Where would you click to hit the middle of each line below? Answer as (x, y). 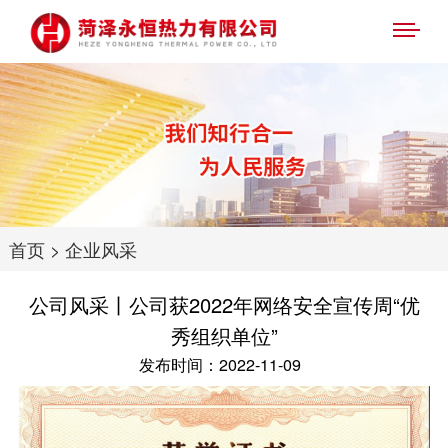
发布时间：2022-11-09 (224, 363)
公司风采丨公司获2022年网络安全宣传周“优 (224, 305)
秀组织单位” (224, 336)
